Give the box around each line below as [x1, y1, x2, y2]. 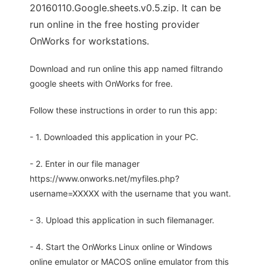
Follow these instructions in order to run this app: [30, 105, 217, 116]
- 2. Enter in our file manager [30, 159, 140, 169]
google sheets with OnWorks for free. [30, 78, 173, 89]
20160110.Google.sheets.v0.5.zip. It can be [30, 2, 221, 14]
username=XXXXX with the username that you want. [30, 188, 231, 199]
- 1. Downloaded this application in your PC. [30, 132, 198, 142]
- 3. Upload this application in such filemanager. [30, 215, 214, 226]
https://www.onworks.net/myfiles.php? [30, 173, 179, 184]
